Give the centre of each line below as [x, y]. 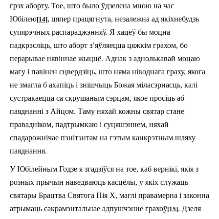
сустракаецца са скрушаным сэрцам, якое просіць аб [97, 98]
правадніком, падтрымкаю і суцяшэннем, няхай [89, 124]
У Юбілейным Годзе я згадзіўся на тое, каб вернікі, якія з [104, 169]
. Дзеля [189, 208]
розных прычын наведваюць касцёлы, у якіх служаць [99, 182]
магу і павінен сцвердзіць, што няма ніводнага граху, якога [108, 71]
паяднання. [28, 151]
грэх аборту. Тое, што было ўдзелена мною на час [92, 5]
